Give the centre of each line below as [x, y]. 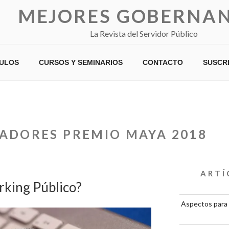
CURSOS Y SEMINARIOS [81, 62]
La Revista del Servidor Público [144, 33]
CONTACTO [163, 62]
